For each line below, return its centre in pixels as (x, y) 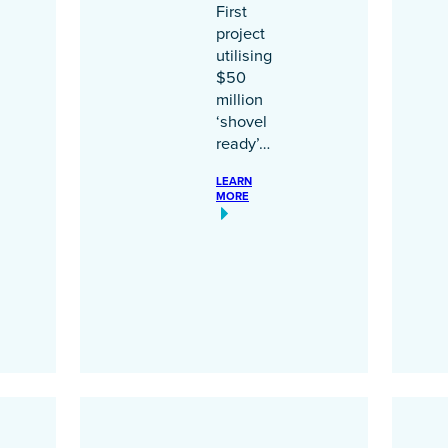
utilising (244, 55)
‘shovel (241, 121)
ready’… (243, 143)
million (239, 99)
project (240, 33)
